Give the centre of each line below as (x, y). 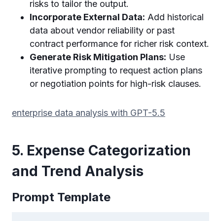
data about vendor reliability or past (102, 30)
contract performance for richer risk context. (119, 43)
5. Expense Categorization (101, 150)
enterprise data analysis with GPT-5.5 (89, 112)
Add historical (174, 17)
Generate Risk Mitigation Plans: (98, 57)
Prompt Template (61, 197)
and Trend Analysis (78, 171)
